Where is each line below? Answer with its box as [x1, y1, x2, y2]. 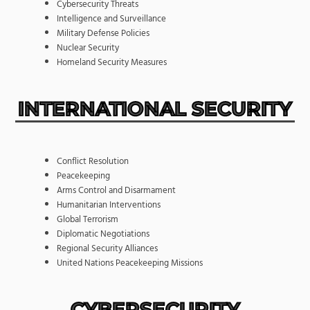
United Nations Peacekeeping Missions [56, 255, 203, 271]
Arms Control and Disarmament [56, 182, 176, 198]
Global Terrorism [56, 211, 118, 227]
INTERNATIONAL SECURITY [18, 96, 292, 120]
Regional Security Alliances [56, 240, 158, 256]
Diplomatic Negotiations [56, 226, 149, 241]
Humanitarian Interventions [56, 197, 161, 212]
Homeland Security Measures [56, 54, 167, 70]
